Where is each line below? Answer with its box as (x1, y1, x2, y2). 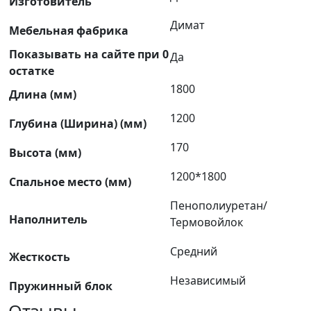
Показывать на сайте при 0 (9, 46, 169, 62)
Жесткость (9, 249, 70, 264)
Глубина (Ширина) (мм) (9, 115, 146, 131)
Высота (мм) (9, 144, 81, 160)
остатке (9, 62, 54, 78)
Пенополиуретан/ (170, 197, 267, 213)
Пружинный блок (9, 278, 112, 294)
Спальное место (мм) (9, 174, 131, 190)
